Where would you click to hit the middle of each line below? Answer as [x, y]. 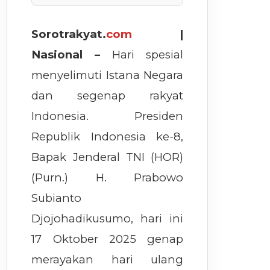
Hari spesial [148, 55]
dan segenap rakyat [108, 96]
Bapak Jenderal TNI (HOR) [108, 157]
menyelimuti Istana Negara [108, 75]
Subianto [57, 198]
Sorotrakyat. [69, 34]
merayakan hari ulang [108, 259]
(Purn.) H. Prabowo [108, 177]
